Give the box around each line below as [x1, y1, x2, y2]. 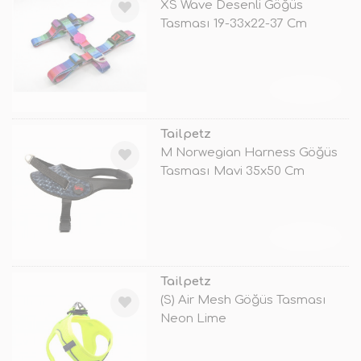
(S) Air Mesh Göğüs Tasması [160, 293, 326, 307]
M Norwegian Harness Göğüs [160, 145, 338, 160]
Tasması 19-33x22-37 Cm [160, 16, 307, 31]
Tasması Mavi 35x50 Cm [160, 164, 305, 178]
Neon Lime [160, 311, 226, 326]
